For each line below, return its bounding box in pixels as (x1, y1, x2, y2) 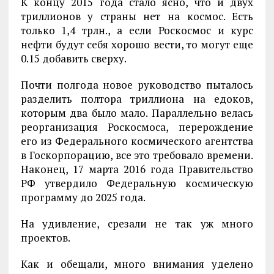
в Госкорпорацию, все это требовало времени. (20, 148, 254, 163)
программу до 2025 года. (20, 190, 146, 205)
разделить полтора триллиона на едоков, (20, 92, 254, 106)
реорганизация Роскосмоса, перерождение (20, 120, 254, 135)
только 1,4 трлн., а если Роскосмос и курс (20, 23, 254, 38)
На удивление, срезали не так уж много (20, 217, 254, 231)
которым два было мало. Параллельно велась (20, 106, 254, 120)
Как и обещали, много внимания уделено (20, 257, 254, 272)
